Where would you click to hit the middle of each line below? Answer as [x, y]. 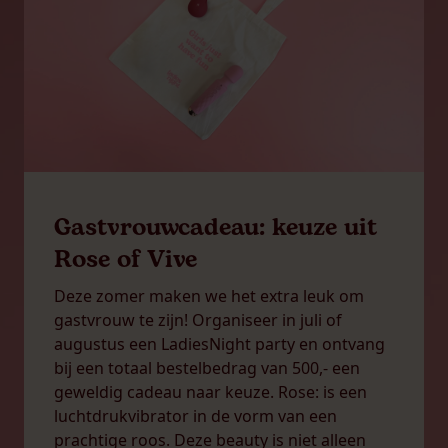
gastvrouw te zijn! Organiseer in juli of [198, 319]
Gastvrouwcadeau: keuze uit [215, 227]
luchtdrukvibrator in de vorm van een [195, 415]
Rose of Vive [125, 259]
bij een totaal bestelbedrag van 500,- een [207, 367]
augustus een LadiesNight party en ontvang [219, 343]
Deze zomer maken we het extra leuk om [209, 295]
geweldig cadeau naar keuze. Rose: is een [210, 391]
